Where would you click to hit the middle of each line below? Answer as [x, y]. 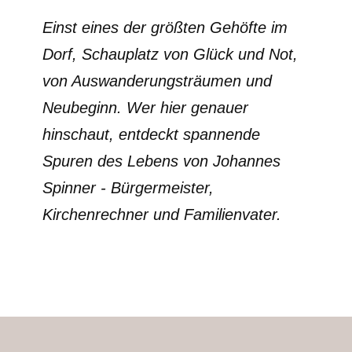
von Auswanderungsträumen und [157, 81]
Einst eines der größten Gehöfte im [165, 27]
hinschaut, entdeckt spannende [151, 134]
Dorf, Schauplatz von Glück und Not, [170, 54]
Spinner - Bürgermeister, [128, 188]
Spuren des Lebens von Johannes [161, 161]
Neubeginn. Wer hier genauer [145, 108]
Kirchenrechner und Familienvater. [162, 214]
